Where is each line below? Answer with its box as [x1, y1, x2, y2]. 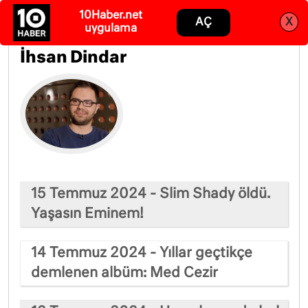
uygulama [84, 23, 137, 34]
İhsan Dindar [20, 50, 127, 66]
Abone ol [199, 11, 247, 22]
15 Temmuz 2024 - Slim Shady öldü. [31, 186, 270, 201]
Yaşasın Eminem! [31, 206, 144, 221]
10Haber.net [78, 10, 142, 21]
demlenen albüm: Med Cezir [31, 265, 218, 280]
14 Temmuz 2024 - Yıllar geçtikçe [31, 245, 252, 260]
